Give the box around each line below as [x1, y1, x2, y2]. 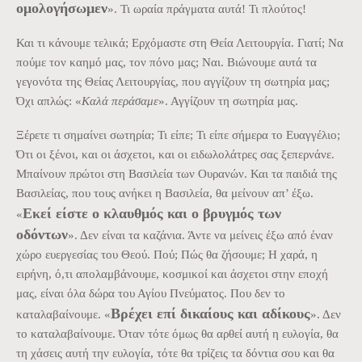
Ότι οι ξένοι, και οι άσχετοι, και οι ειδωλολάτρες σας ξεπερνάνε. [16, 147, 335, 161]
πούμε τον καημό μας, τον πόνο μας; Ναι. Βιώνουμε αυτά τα [16, 55, 317, 69]
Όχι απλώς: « [16, 94, 82, 107]
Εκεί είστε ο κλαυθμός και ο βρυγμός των [23, 204, 281, 221]
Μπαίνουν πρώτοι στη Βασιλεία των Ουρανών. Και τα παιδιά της [16, 166, 337, 180]
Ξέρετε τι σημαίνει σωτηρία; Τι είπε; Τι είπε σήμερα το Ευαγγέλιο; [16, 128, 340, 141]
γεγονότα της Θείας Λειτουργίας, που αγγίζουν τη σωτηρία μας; [16, 74, 330, 88]
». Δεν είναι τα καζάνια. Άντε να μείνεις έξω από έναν [68, 228, 333, 242]
